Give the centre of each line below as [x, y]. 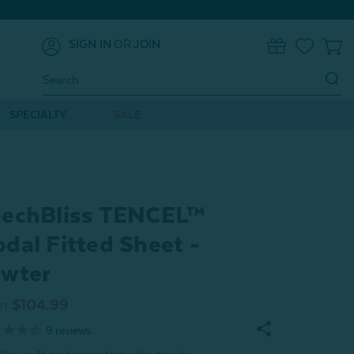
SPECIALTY [38, 115]
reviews [72, 330]
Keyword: [64, 92]
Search [58, 73]
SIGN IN [90, 44]
